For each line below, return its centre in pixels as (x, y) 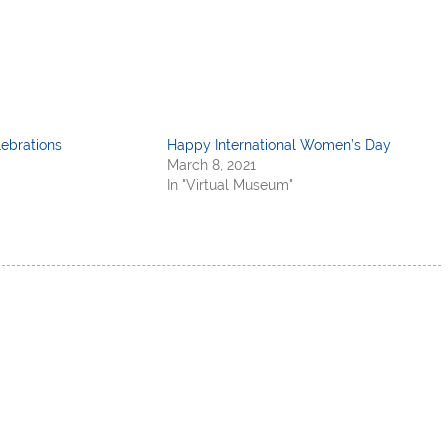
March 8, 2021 (212, 164)
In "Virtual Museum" (230, 184)
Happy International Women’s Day (279, 144)
